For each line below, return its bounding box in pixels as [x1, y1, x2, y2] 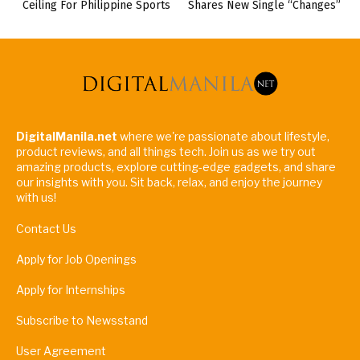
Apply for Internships [16, 283, 125, 297]
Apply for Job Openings [16, 252, 137, 267]
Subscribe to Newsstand [16, 313, 148, 328]
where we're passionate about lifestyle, [120, 129, 329, 144]
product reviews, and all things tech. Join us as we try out [16, 145, 316, 159]
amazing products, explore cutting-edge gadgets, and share [16, 160, 336, 174]
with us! [16, 190, 56, 205]
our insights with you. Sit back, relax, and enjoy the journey [16, 175, 322, 190]
